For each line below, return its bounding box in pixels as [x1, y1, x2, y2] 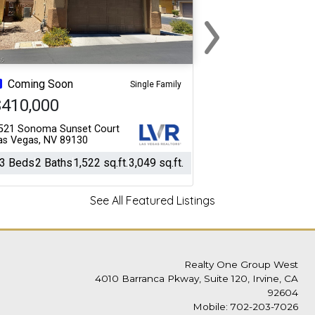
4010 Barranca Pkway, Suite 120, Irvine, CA [95, 273, 298, 284]
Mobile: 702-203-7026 [193, 301, 298, 312]
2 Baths [34, 156, 72, 169]
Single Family [129, 79, 181, 89]
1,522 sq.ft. [72, 156, 128, 169]
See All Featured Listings [90, 193, 215, 207]
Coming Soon [7, 77, 73, 91]
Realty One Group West [184, 259, 298, 270]
